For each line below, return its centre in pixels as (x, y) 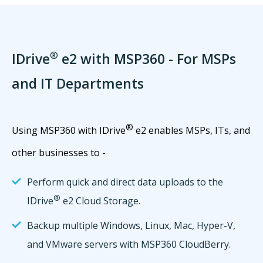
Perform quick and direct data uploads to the (125, 182)
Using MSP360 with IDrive (69, 130)
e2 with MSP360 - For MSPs (147, 59)
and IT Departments (78, 83)
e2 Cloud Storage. (100, 201)
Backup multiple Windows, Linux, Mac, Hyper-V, (131, 225)
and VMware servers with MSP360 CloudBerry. (129, 244)
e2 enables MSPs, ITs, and (192, 130)
